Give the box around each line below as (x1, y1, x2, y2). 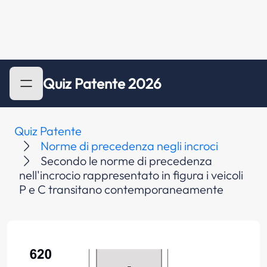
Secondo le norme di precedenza (41, 153, 212, 168)
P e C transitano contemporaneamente (19, 182, 223, 197)
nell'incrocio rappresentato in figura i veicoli (19, 167, 243, 182)
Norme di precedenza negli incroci (41, 138, 218, 153)
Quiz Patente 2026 (43, 74, 162, 92)
